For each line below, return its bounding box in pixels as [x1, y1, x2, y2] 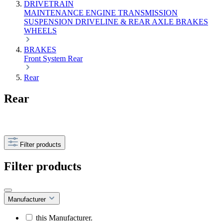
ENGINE [86, 8, 118, 17]
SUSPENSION [24, 17, 75, 26]
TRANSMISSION [118, 8, 178, 17]
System [43, 54, 68, 63]
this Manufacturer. [36, 213, 93, 222]
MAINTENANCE [24, 8, 86, 17]
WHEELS [24, 26, 57, 35]
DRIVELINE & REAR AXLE [75, 17, 176, 26]
